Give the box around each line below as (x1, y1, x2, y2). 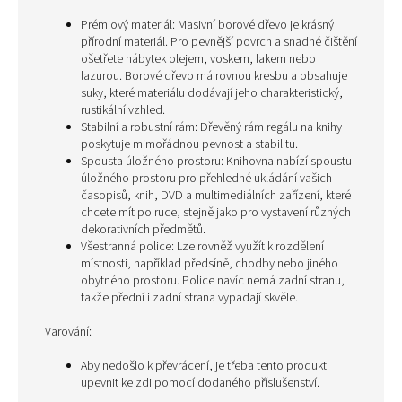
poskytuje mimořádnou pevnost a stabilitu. (81, 135, 298, 153)
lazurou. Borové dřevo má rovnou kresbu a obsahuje (81, 67, 347, 85)
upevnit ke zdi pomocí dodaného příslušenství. (81, 374, 319, 392)
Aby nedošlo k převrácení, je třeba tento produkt (81, 357, 327, 375)
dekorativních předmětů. (81, 221, 205, 239)
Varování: (45, 323, 92, 341)
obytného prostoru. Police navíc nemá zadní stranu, (81, 272, 345, 290)
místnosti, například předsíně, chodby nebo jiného (81, 255, 338, 273)
